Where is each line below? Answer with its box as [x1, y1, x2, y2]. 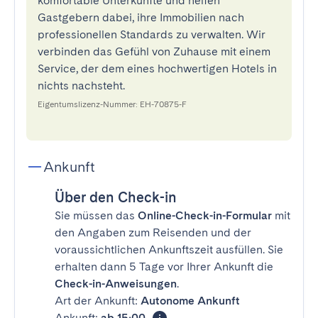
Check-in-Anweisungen [55, 277, 177, 290]
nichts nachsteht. [38, 79, 125, 92]
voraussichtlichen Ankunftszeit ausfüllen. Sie [55, 243, 283, 256]
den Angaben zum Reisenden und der [55, 226, 251, 239]
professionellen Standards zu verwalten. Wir [38, 28, 265, 41]
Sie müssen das [55, 209, 138, 222]
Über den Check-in [55, 189, 177, 206]
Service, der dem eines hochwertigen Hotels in [38, 62, 277, 75]
